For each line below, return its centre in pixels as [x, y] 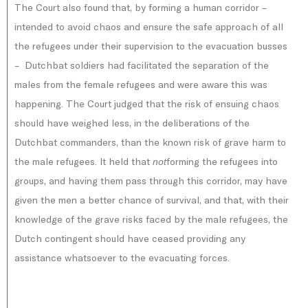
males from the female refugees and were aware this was [141, 85]
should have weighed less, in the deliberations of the [132, 123]
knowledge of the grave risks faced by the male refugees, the [151, 219]
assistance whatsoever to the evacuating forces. [122, 258]
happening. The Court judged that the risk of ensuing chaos [147, 104]
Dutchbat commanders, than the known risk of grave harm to [150, 142]
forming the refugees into [222, 162]
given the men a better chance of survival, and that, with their [152, 200]
